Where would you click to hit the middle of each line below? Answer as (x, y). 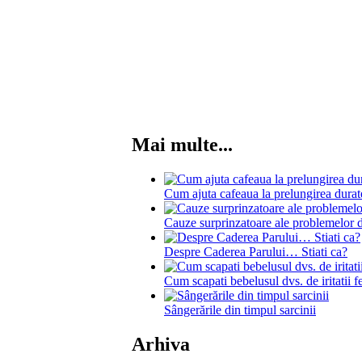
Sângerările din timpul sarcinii (240, 310)
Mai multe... (182, 145)
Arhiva (161, 344)
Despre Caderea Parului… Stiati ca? (256, 252)
